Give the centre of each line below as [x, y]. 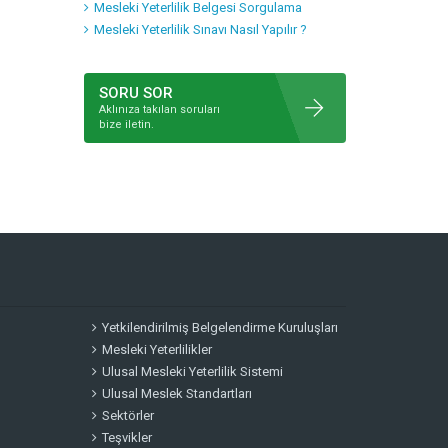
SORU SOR [135, 93]
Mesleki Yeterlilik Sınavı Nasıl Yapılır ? [200, 29]
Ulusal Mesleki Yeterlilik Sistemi [192, 371]
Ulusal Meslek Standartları [176, 393]
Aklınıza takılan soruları [159, 109]
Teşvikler [126, 437]
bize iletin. [126, 124]
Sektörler [127, 415]
